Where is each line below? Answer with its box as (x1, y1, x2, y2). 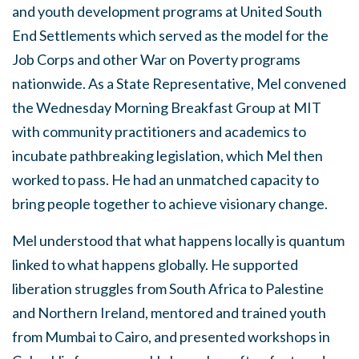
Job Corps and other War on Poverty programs (12, 50, 301, 68)
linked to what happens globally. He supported (12, 256, 298, 273)
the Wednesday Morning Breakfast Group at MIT (12, 99, 321, 116)
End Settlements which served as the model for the (12, 26, 329, 44)
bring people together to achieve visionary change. (12, 195, 328, 212)
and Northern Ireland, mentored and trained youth (12, 304, 326, 321)
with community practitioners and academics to (12, 123, 306, 140)
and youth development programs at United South (12, 2, 322, 20)
